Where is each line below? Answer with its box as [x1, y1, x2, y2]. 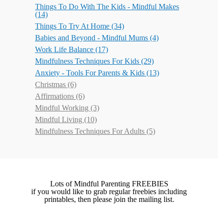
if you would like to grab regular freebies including [31, 187, 187, 196]
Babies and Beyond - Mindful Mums [35, 34, 150, 42]
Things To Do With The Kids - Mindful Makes [35, 2, 179, 11]
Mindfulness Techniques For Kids [35, 57, 141, 66]
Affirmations [35, 92, 76, 101]
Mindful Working [35, 104, 91, 112]
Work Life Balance [35, 45, 95, 54]
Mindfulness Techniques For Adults [35, 127, 146, 136]
